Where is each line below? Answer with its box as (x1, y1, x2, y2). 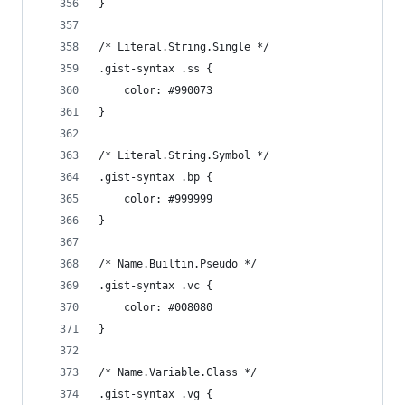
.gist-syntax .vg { (99, 388, 212, 400)
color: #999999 (124, 193, 212, 205)
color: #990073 (124, 84, 212, 97)
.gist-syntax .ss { (99, 62, 212, 75)
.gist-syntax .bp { (99, 171, 212, 184)
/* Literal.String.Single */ (99, 41, 269, 53)
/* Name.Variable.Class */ (99, 366, 257, 379)
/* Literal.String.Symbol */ (99, 149, 269, 162)
